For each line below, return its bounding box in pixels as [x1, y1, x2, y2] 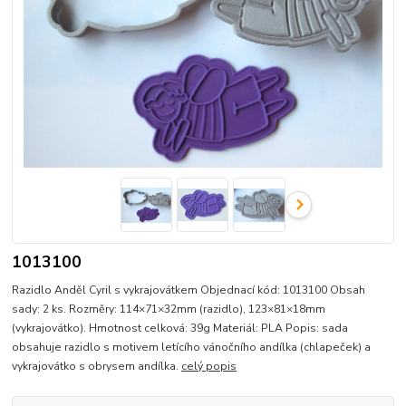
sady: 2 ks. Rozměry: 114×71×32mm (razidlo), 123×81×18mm [12, 301, 326, 316]
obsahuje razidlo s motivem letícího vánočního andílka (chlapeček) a [12, 339, 372, 354]
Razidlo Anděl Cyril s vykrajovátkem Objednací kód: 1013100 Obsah [12, 282, 366, 297]
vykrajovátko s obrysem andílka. [12, 358, 182, 373]
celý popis [181, 358, 237, 373]
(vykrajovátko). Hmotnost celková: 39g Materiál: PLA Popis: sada [12, 320, 349, 335]
